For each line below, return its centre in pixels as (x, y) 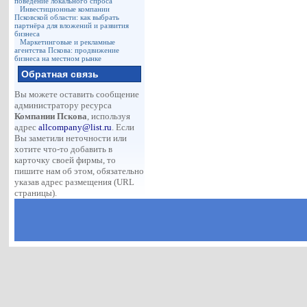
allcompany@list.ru (75, 127)
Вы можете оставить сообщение (77, 94)
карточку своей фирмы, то (65, 160)
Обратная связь (60, 74)
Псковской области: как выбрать (67, 17)
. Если (123, 127)
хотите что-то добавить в (64, 149)
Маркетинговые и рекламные (68, 42)
